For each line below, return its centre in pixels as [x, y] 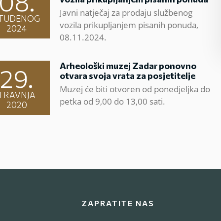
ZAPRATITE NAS [118, 203]
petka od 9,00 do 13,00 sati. [113, 101]
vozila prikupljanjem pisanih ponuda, [129, 25]
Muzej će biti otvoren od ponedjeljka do [135, 89]
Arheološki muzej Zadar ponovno [128, 66]
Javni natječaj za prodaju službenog [126, 13]
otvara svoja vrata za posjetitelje [128, 75]
